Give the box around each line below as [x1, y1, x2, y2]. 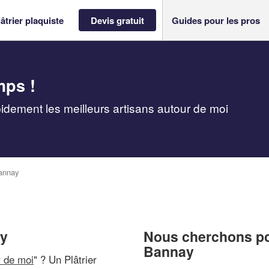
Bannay [144, 241, 194, 261]
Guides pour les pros [172, 13, 260, 27]
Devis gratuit [91, 13, 144, 27]
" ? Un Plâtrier [34, 251, 97, 267]
